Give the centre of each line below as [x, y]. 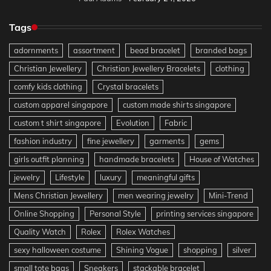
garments [167, 141]
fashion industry [43, 141]
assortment [94, 50]
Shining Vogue [142, 250]
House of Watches [222, 159]
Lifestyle [70, 177]
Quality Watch [40, 231]
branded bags [221, 50]
